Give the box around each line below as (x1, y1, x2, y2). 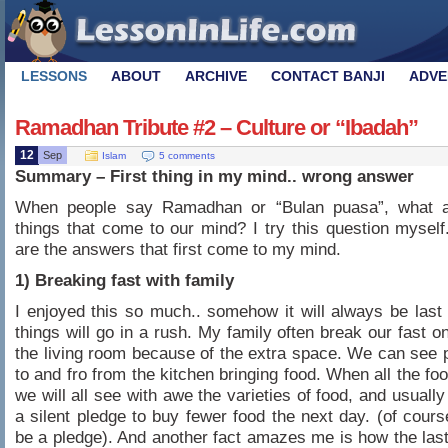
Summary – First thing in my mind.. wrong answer (15, 166, 414, 186)
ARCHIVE (185, 68, 247, 84)
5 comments (159, 150, 215, 161)
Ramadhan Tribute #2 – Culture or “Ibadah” (15, 115, 418, 140)
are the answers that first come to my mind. (15, 239, 341, 259)
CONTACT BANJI (271, 68, 385, 84)
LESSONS (21, 68, 87, 84)
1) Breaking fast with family (15, 270, 234, 290)
